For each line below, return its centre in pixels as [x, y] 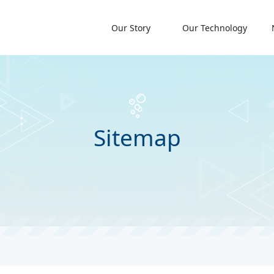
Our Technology [215, 28]
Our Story [131, 28]
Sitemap [137, 137]
